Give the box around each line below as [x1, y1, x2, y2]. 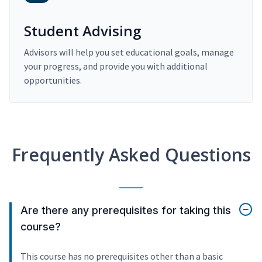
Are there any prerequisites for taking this [20, 204, 231, 217]
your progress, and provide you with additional [24, 60, 208, 73]
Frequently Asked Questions [11, 143, 251, 167]
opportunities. [24, 74, 82, 87]
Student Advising [24, 21, 141, 41]
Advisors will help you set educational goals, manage [24, 46, 234, 58]
